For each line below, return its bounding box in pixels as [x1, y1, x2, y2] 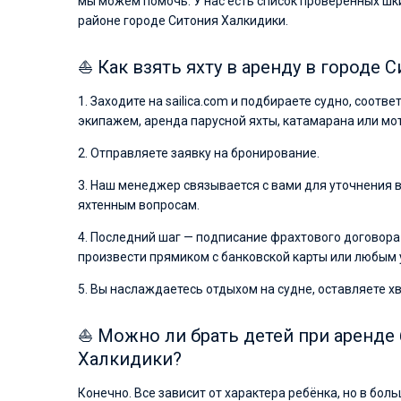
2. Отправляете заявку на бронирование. [78, 146, 320, 160]
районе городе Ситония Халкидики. [78, 13, 288, 28]
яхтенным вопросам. [78, 198, 200, 212]
